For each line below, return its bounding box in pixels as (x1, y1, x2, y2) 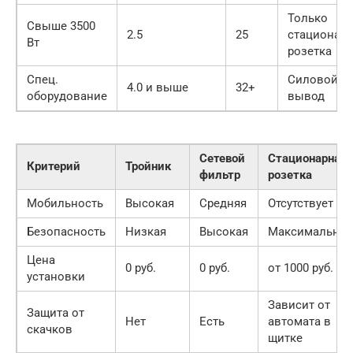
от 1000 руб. (268, 260, 333, 275)
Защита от (27, 305, 84, 320)
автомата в (268, 314, 331, 329)
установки (27, 269, 85, 284)
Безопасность (27, 224, 106, 239)
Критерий (27, 158, 80, 173)
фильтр (199, 167, 240, 182)
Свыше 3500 (27, 18, 95, 33)
